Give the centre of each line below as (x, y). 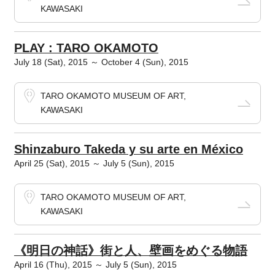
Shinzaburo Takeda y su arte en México (128, 149)
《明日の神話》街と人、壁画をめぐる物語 (130, 250)
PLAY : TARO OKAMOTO (86, 48)
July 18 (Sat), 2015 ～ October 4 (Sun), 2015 (101, 62)
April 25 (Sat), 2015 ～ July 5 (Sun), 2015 (94, 163)
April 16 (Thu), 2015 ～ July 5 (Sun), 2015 (95, 265)
